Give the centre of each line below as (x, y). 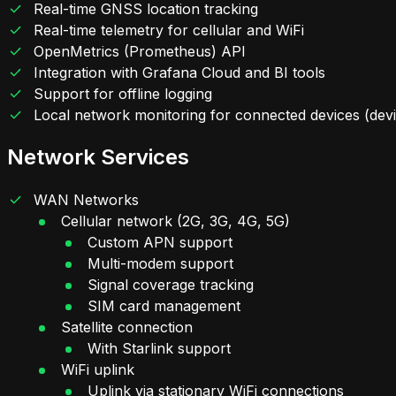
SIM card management (164, 305)
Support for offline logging (123, 94)
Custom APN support (160, 242)
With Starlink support (160, 348)
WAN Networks (87, 199)
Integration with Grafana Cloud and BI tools (180, 73)
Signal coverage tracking (171, 284)
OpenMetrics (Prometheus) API (140, 52)
